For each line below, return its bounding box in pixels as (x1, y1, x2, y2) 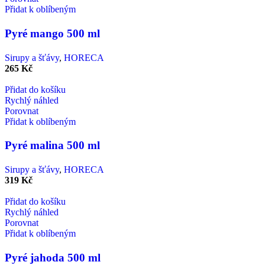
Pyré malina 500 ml (5, 139, 100, 152)
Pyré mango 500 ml (5, 27, 100, 40)
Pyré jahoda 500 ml (5, 251, 101, 264)
